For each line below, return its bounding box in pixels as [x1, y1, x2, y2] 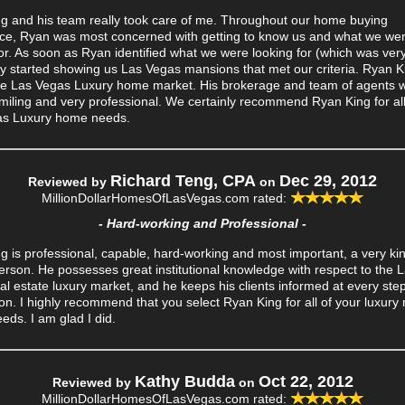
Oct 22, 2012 [258, 372, 353, 391]
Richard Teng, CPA [110, 172, 256, 190]
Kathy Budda [134, 372, 235, 391]
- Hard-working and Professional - [99, 216, 306, 231]
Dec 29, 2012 [279, 172, 377, 190]
